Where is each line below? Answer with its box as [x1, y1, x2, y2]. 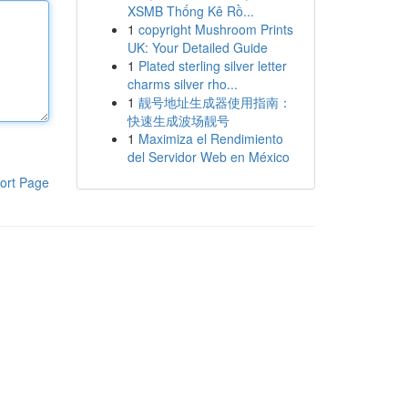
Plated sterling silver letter [138, 56, 287, 75]
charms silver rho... [127, 75, 238, 93]
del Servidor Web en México [127, 148, 290, 166]
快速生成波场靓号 [127, 111, 229, 129]
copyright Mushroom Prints [138, 20, 293, 38]
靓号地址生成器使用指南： [138, 93, 291, 111]
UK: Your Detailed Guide [127, 38, 268, 56]
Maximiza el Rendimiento [138, 129, 283, 148]
